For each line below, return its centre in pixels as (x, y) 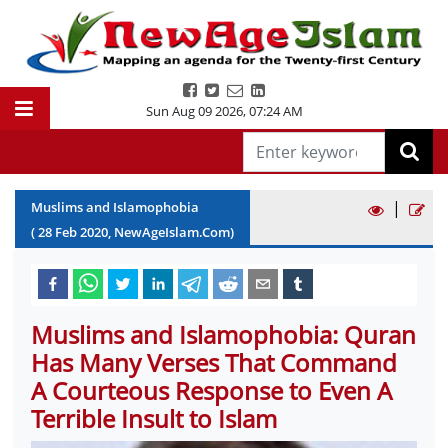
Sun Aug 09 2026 (194, 111)
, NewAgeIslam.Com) (171, 232)
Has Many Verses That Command (214, 362)
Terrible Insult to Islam (154, 418)
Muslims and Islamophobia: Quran (223, 334)
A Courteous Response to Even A (211, 390)
